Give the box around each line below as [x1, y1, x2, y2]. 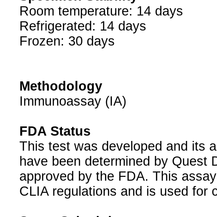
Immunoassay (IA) [19, 94, 126, 109]
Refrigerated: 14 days [19, 19, 146, 34]
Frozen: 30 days [19, 34, 115, 49]
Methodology [19, 79, 102, 94]
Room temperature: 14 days [19, 4, 183, 19]
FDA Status [19, 124, 91, 139]
